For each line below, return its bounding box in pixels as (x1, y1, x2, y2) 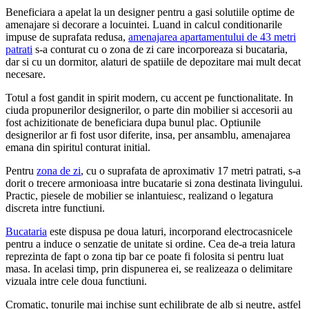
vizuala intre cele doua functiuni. (6, 275, 147, 287)
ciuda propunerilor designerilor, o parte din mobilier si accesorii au (6, 103, 292, 116)
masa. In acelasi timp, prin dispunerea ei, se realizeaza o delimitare (6, 262, 292, 275)
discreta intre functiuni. (6, 201, 105, 214)
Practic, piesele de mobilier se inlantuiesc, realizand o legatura (6, 189, 273, 201)
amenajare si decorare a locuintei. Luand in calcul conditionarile (6, 18, 282, 30)
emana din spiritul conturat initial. (6, 141, 150, 153)
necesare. (6, 68, 46, 80)
